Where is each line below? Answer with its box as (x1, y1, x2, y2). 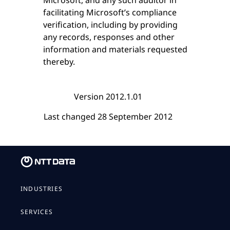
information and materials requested (43, 43, 187, 55)
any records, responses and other (43, 31, 175, 43)
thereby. (43, 55, 75, 67)
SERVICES (21, 207, 53, 216)
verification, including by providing (43, 18, 178, 30)
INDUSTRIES (21, 184, 63, 193)
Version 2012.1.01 (73, 90, 142, 102)
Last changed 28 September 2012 (43, 110, 172, 122)
